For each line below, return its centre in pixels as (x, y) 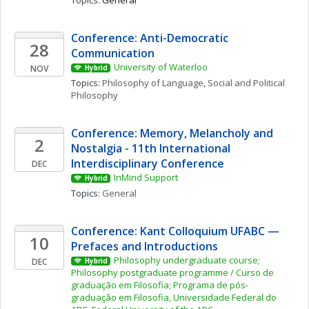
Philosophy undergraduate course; (187, 260)
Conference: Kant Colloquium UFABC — (175, 231)
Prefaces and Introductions (144, 246)
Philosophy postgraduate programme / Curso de (172, 272)
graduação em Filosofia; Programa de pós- (160, 285)
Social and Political (246, 83)
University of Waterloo (160, 67)
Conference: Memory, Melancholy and (172, 133)
